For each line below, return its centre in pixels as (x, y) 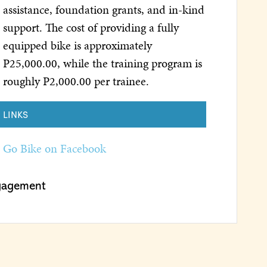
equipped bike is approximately (77, 45)
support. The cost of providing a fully (91, 27)
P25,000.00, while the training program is (102, 63)
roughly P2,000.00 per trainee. (76, 81)
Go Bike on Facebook (54, 148)
